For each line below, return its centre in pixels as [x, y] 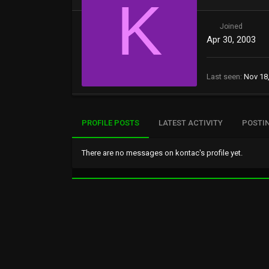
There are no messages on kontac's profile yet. [162, 153]
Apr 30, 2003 [231, 39]
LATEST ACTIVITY [191, 123]
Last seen [223, 76]
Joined [231, 26]
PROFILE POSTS [110, 123]
